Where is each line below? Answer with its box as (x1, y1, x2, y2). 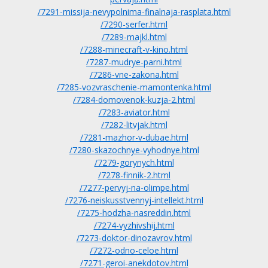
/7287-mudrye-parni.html (86, 56, 182, 68)
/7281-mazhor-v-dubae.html (80, 132, 188, 143)
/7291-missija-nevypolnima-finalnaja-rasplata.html (37, 6, 231, 17)
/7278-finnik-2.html (98, 169, 170, 181)
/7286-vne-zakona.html (89, 69, 179, 80)
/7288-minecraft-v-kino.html (80, 44, 188, 55)
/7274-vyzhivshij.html (93, 220, 175, 231)
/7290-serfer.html (100, 19, 167, 30)
